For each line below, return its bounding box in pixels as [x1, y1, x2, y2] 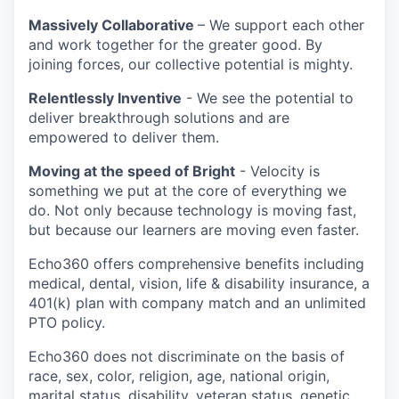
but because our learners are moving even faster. [28, 221, 359, 239]
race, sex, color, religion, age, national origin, [28, 367, 330, 385]
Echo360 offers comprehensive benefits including [28, 255, 364, 273]
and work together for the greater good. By [28, 36, 322, 53]
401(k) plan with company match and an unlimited [28, 294, 366, 312]
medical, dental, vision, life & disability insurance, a [28, 274, 370, 292]
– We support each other [198, 16, 364, 34]
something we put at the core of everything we [28, 182, 346, 199]
